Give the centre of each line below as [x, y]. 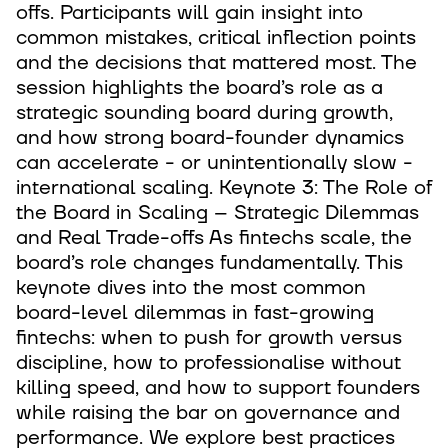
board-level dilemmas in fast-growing [195, 313]
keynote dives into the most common [191, 288]
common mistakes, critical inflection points [216, 38]
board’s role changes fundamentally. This [209, 263]
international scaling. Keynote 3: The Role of [224, 188]
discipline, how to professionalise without [208, 363]
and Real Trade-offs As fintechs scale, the [214, 238]
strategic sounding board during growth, [204, 113]
